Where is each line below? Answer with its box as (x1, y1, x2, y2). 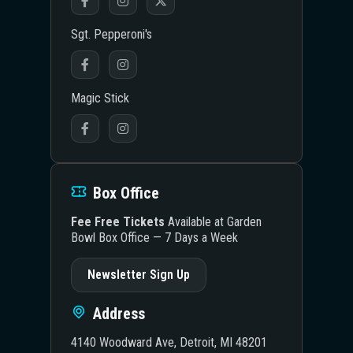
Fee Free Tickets (71, 214, 165, 229)
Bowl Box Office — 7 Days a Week (71, 230, 238, 245)
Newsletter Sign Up (87, 267, 190, 282)
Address (93, 304, 145, 323)
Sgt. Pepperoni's (71, 27, 152, 42)
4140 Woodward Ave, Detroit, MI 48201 (71, 335, 267, 350)
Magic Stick (71, 91, 129, 106)
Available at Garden (165, 214, 262, 229)
